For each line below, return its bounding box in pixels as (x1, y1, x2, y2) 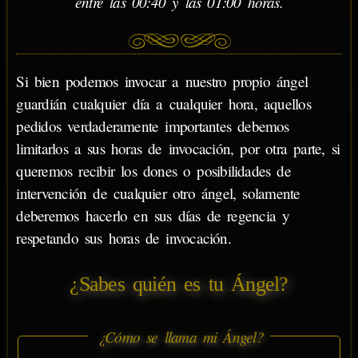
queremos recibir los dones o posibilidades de (16, 160, 291, 181)
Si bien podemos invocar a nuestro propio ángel (16, 70, 308, 91)
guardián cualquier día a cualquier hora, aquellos (16, 93, 311, 113)
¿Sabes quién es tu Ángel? (70, 272, 288, 296)
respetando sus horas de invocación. (16, 227, 231, 248)
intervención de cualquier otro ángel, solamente (16, 182, 300, 203)
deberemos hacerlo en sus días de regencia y (16, 205, 290, 225)
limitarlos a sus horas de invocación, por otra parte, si (16, 137, 340, 158)
